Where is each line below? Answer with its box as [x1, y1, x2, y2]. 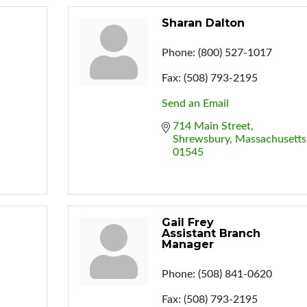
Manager [161, 237, 214, 251]
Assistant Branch [161, 226, 260, 240]
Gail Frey [161, 215, 214, 229]
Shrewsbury [172, 133, 230, 145]
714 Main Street [172, 120, 251, 132]
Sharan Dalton [161, 16, 245, 29]
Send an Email [161, 97, 229, 109]
